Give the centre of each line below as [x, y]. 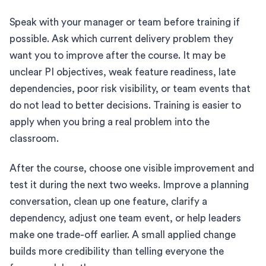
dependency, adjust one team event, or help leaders [125, 218]
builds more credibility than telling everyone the [117, 251]
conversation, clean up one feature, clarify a [108, 201]
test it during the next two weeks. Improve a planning [129, 185]
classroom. [34, 138]
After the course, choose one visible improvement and [132, 168]
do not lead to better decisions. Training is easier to [125, 105]
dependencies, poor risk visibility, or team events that [130, 88]
